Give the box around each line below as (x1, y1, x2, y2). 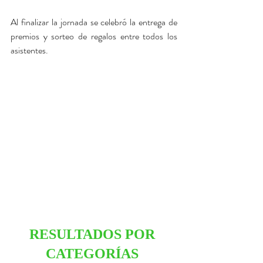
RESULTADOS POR (29, 227, 159, 242)
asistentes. (11, 43, 50, 57)
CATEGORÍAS (46, 246, 142, 261)
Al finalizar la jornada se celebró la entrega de (11, 15, 177, 29)
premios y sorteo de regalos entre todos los (11, 29, 177, 43)
